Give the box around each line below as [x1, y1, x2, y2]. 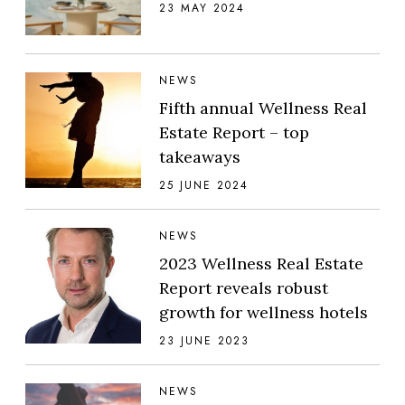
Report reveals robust [159, 277, 328, 298]
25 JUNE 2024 [159, 176, 249, 193]
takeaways [159, 146, 240, 167]
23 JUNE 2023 [159, 332, 250, 349]
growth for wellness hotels [159, 301, 368, 323]
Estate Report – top [159, 121, 309, 143]
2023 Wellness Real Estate [159, 252, 363, 274]
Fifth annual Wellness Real [159, 97, 367, 118]
